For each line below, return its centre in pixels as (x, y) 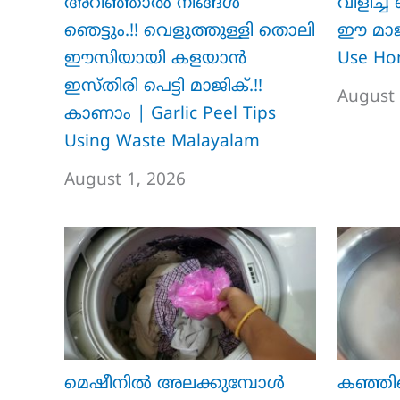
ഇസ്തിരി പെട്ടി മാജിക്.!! (163, 87)
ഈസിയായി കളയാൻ (155, 60)
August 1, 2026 (125, 181)
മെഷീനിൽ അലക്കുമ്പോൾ (175, 384)
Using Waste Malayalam (162, 143)
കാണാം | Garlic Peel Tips (170, 115)
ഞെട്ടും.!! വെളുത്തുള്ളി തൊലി (190, 32)
